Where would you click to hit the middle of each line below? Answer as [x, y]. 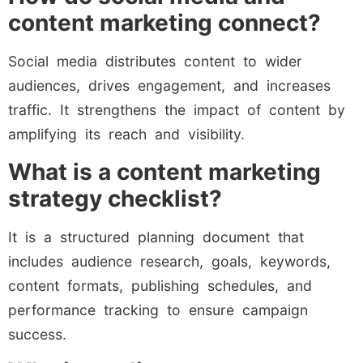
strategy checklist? [115, 198]
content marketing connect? [164, 23]
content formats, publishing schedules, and [160, 285]
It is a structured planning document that [156, 237]
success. [37, 334]
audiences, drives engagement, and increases [169, 86]
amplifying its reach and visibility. [126, 135]
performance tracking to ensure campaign [158, 310]
